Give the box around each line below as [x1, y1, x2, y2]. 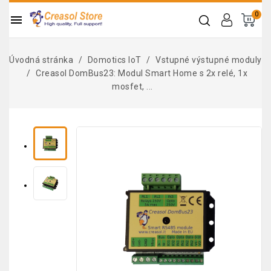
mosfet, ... [112, 82, 153, 91]
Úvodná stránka [9, 55, 74, 65]
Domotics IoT [87, 55, 142, 65]
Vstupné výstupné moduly [155, 55, 262, 65]
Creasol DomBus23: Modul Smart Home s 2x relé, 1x [36, 68, 247, 78]
